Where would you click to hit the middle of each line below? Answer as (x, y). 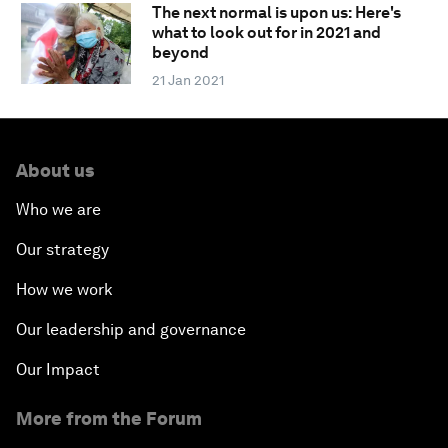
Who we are (58, 210)
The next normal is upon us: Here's (276, 13)
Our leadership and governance (131, 330)
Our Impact (58, 370)
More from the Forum (109, 419)
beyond (180, 53)
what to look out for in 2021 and (266, 33)
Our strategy (62, 250)
